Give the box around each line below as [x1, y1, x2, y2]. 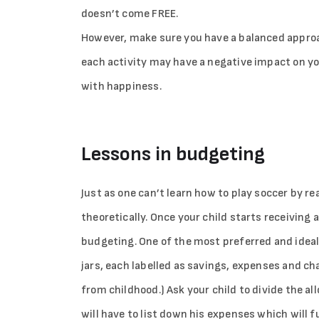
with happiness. [81, 80, 162, 94]
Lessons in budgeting [81, 142, 265, 167]
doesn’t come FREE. [81, 7, 179, 21]
